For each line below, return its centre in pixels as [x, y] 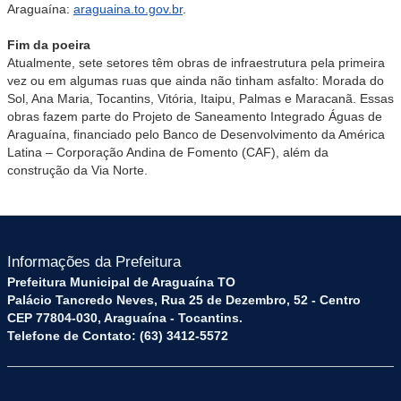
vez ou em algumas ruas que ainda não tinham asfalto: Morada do [196, 80]
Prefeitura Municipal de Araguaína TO [121, 282]
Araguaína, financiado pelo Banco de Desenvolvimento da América [196, 134]
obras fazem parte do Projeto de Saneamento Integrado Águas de [195, 116]
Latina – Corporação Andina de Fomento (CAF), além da [168, 152]
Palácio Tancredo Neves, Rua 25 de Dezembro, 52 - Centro [184, 299]
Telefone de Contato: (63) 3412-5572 [118, 335]
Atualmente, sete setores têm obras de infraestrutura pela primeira [196, 62]
